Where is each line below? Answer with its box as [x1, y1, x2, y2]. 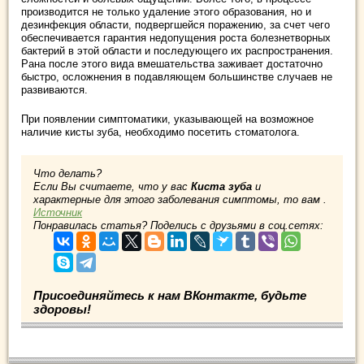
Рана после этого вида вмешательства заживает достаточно [21, 58, 323, 71]
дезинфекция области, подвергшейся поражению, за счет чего [21, 19, 330, 32]
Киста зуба [191, 180, 252, 193]
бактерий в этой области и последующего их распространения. [21, 45, 333, 58]
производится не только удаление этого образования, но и [21, 6, 311, 19]
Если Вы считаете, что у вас [33, 180, 191, 193]
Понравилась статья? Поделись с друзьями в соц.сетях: [33, 219, 323, 232]
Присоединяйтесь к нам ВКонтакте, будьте [33, 288, 306, 303]
